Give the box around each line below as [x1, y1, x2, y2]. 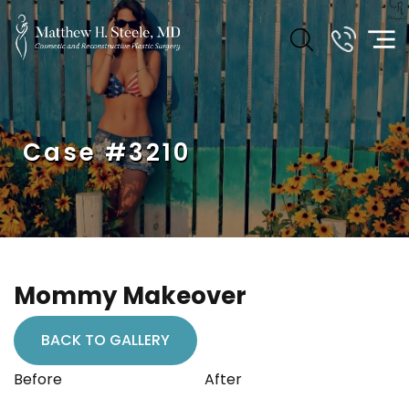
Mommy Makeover [14, 279, 246, 312]
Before [14, 369, 62, 390]
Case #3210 [23, 136, 191, 169]
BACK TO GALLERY [41, 330, 170, 351]
